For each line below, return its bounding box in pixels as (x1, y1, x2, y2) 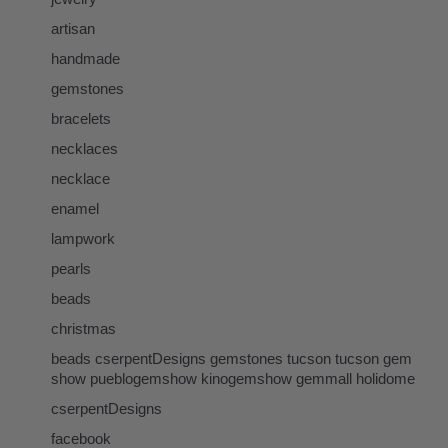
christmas (51, 319, 116, 337)
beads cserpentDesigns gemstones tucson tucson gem (51, 349, 412, 367)
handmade (51, 49, 120, 67)
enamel (51, 199, 99, 217)
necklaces (51, 139, 118, 157)
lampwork (51, 229, 115, 247)
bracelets (51, 109, 111, 127)
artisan (51, 19, 95, 37)
